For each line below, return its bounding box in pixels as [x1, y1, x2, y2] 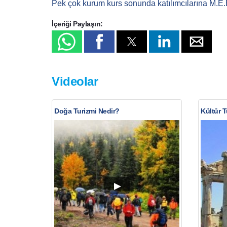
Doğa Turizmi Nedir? [54, 107, 120, 116]
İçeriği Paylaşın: [52, 19, 103, 28]
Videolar [52, 74, 98, 89]
